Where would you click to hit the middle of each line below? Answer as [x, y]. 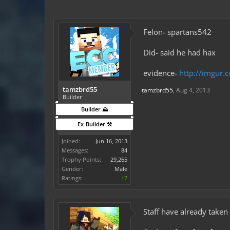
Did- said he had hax [179, 52]
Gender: [72, 169]
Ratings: [72, 178]
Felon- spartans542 [177, 32]
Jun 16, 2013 [111, 141]
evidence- [161, 73]
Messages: [75, 150]
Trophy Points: [81, 159]
